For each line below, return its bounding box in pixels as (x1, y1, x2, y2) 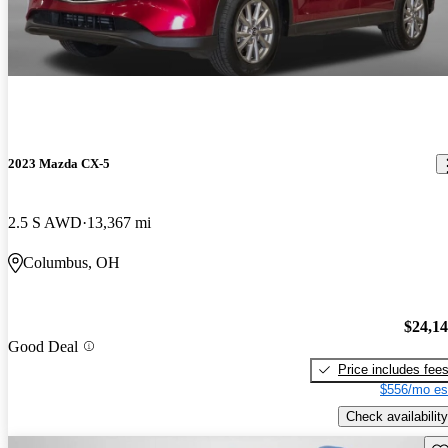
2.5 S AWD (8, 214, 82, 232)
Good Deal (8, 337, 78, 355)
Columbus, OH (23, 254, 120, 272)
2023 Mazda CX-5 (8, 156, 110, 172)
